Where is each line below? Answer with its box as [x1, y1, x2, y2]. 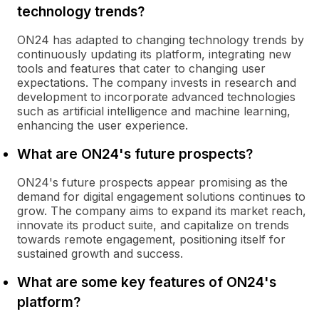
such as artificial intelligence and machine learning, [17, 104, 291, 118]
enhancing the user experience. [17, 118, 188, 132]
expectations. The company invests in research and [17, 75, 296, 90]
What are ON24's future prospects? [17, 145, 253, 162]
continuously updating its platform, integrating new [17, 47, 291, 61]
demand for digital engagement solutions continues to [17, 189, 305, 204]
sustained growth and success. [17, 246, 183, 261]
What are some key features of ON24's [17, 273, 276, 291]
